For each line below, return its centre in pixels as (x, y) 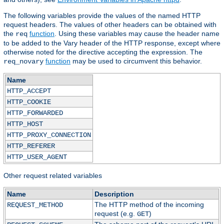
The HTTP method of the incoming (149, 205)
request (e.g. (115, 214)
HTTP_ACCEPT (29, 91)
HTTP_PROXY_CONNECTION (49, 135)
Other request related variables (53, 176)
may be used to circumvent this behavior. (136, 61)
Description (114, 194)
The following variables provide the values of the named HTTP (102, 16)
